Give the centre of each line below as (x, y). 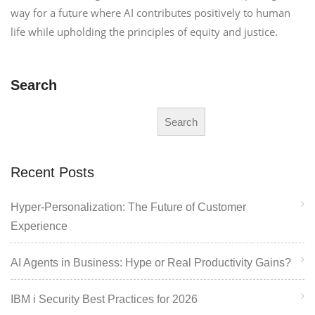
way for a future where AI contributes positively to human (150, 13)
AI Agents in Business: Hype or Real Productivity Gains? (151, 263)
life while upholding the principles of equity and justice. (144, 32)
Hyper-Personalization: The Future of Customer (128, 207)
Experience (39, 226)
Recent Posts (52, 173)
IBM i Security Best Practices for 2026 (104, 300)
